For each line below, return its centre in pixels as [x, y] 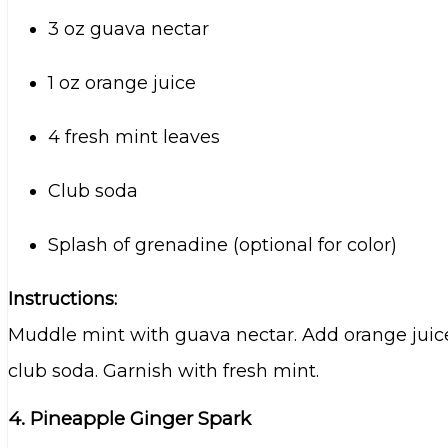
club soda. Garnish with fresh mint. [163, 370]
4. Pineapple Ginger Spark [129, 419]
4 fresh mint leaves [134, 136]
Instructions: [62, 298]
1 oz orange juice [122, 82]
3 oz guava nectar [128, 28]
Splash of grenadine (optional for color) [222, 244]
